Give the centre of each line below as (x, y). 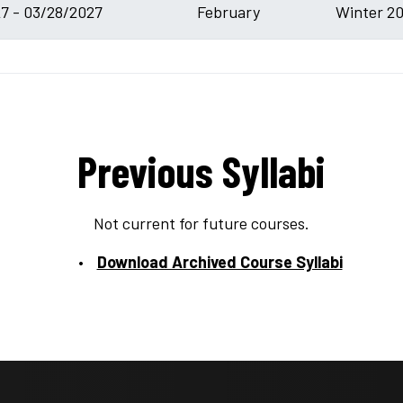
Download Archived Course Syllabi (219, 261)
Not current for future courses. (201, 223)
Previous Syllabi (201, 170)
